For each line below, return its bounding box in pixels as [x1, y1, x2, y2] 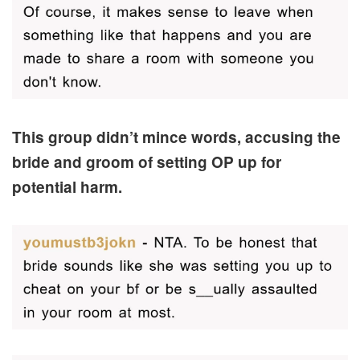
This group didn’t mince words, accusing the [12, 126, 341, 149]
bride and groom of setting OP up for [12, 151, 281, 174]
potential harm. [12, 176, 122, 198]
